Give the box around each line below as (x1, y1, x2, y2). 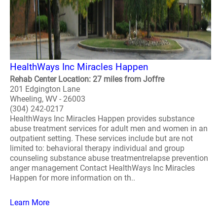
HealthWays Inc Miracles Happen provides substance (10, 114, 194, 123)
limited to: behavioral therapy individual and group (10, 144, 184, 153)
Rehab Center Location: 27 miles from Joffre (10, 74, 164, 84)
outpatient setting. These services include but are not (10, 134, 193, 143)
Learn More (10, 198, 49, 207)
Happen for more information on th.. (10, 173, 135, 183)
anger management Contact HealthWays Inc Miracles (10, 163, 195, 173)
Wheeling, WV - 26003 (10, 94, 85, 104)
